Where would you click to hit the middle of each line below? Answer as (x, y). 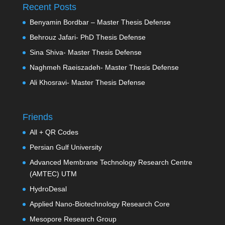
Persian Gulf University (66, 147)
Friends (37, 117)
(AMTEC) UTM (53, 174)
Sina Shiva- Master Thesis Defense (85, 52)
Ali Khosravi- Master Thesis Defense (87, 82)
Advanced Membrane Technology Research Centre (111, 162)
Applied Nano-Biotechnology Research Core (99, 204)
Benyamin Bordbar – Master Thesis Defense (100, 22)
